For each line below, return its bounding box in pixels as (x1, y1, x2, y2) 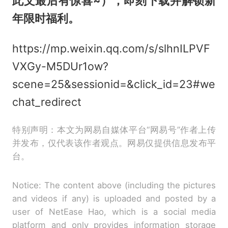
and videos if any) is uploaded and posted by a (12, 193, 216, 204)
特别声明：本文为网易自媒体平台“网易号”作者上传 (12, 124, 216, 135)
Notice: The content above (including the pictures (12, 180, 216, 190)
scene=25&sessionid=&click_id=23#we (12, 77, 215, 91)
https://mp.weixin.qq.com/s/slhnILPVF (12, 41, 210, 55)
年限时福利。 (12, 11, 79, 25)
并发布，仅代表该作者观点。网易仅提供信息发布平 (12, 137, 216, 148)
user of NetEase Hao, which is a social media (12, 206, 216, 217)
